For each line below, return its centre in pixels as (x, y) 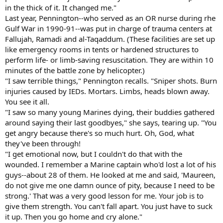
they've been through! (43, 143)
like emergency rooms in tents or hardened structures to (102, 49)
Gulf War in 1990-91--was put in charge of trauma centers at (109, 28)
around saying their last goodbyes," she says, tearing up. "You (111, 122)
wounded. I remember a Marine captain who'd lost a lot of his (111, 164)
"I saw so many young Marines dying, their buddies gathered (110, 112)
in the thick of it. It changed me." (61, 7)
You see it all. (27, 101)
